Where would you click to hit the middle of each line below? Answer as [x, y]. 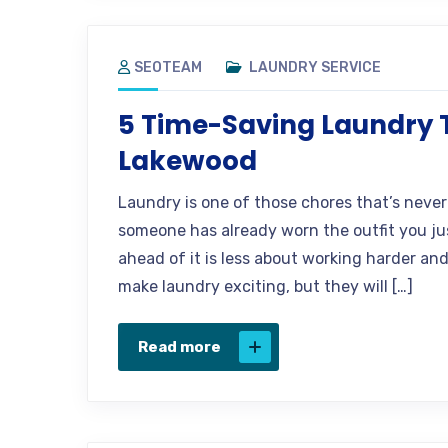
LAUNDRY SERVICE [315, 67]
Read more [179, 346]
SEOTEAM [168, 67]
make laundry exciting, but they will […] [265, 286]
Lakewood [187, 160]
